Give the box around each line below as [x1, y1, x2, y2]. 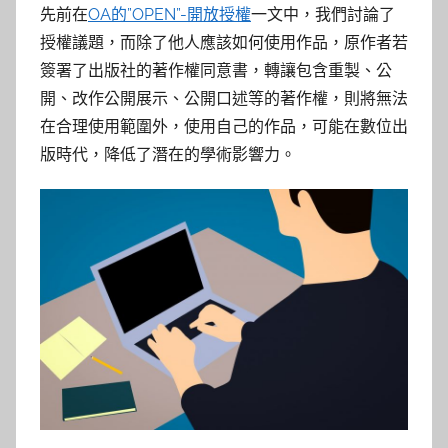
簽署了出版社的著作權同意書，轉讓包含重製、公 [40, 60, 392, 80]
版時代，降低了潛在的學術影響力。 [40, 144, 296, 164]
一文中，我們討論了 [251, 4, 395, 24]
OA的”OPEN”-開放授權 [88, 4, 251, 24]
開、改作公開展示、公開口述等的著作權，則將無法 [40, 88, 408, 108]
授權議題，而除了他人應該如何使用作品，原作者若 [40, 32, 408, 52]
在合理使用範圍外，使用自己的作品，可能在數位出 [40, 116, 408, 136]
